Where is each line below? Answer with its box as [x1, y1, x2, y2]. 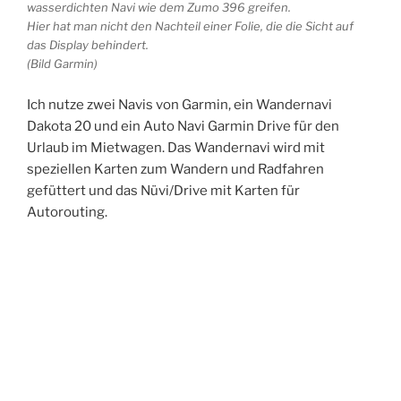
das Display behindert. [27, 38, 149, 53]
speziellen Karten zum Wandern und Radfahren [27, 160, 324, 177]
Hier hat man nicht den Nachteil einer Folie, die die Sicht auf [27, 19, 354, 34]
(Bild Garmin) [27, 56, 98, 72]
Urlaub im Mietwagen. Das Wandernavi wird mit [27, 139, 325, 156]
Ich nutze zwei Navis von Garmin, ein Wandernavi [27, 96, 332, 113]
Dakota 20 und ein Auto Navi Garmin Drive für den [27, 117, 339, 134]
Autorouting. [27, 203, 107, 220]
